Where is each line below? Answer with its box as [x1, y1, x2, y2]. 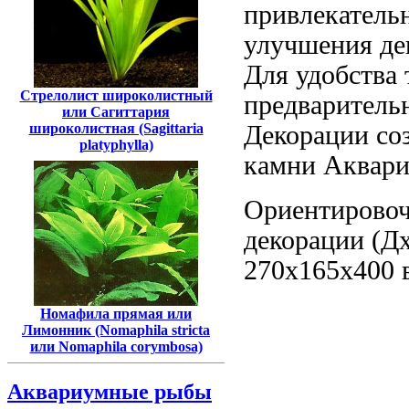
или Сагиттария [62, 104, 170, 120]
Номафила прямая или [40, 306, 192, 322]
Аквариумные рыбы [7, 380, 212, 404]
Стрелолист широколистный [19, 88, 213, 103]
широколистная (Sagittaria [28, 121, 204, 136]
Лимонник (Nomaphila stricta [22, 322, 210, 339]
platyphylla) [79, 137, 153, 152]
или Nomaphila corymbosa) [29, 339, 203, 355]
